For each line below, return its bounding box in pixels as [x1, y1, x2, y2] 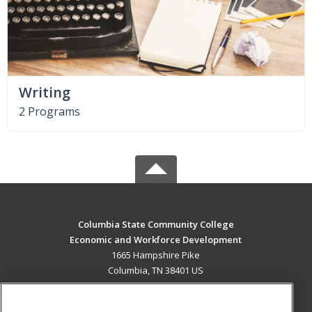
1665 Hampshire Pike [111, 248, 201, 261]
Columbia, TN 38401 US [108, 263, 204, 276]
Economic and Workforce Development [70, 233, 242, 246]
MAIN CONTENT [117, 292, 195, 306]
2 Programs [19, 103, 80, 119]
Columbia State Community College [77, 217, 234, 231]
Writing [19, 82, 70, 102]
